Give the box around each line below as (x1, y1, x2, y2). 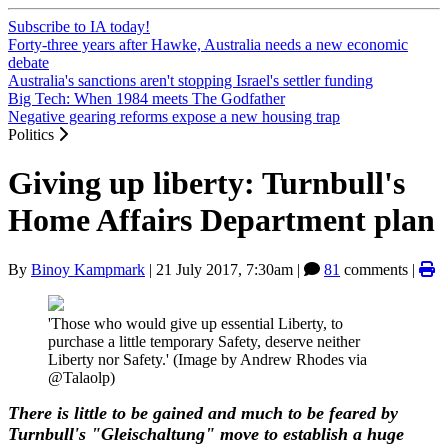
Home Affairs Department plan (8, 202, 435, 239)
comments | (340, 260, 419, 278)
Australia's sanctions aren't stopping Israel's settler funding (8, 72, 373, 89)
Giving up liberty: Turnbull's (8, 165, 405, 202)
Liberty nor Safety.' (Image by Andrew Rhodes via (48, 350, 367, 368)
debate (8, 54, 49, 71)
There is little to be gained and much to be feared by (8, 402, 398, 423)
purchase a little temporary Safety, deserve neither (48, 332, 360, 350)
